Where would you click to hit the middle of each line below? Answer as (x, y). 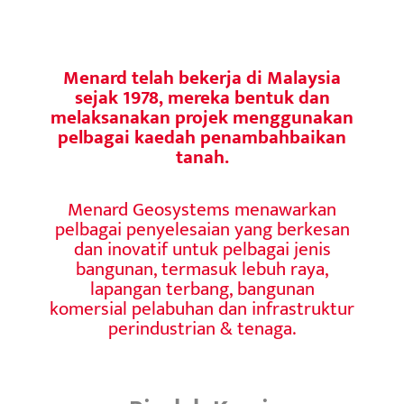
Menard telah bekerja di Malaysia (202, 78)
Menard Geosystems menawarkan (202, 209)
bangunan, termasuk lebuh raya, (202, 269)
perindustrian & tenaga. (202, 328)
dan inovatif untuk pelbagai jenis (202, 249)
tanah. (202, 158)
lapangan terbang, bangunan (202, 289)
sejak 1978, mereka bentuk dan (202, 98)
